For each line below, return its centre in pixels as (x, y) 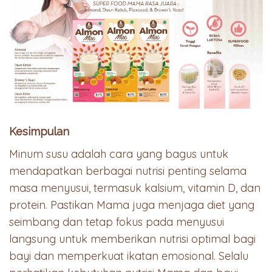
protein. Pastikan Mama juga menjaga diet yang (132, 205)
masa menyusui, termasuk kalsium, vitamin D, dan (135, 188)
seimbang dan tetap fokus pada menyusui (117, 222)
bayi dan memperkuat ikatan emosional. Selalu (129, 256)
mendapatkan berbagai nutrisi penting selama (128, 171)
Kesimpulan (39, 131)
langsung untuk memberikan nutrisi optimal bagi (132, 239)
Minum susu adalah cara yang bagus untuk (119, 154)
